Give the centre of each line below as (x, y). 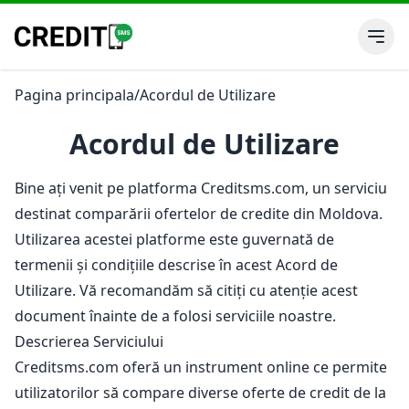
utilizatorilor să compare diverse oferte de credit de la (200, 393)
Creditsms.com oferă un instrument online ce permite (201, 367)
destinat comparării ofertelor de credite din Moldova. (199, 214)
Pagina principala (74, 95)
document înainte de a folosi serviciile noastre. (177, 316)
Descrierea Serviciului (93, 341)
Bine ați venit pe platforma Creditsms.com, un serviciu (201, 188)
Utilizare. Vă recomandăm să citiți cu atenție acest (186, 290)
